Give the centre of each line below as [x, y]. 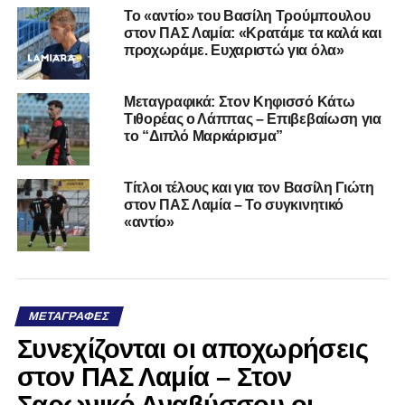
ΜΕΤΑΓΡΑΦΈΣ [69, 316]
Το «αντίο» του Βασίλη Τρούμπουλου [247, 16]
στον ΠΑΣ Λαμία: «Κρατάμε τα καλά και [252, 33]
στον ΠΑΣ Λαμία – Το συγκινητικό [233, 205]
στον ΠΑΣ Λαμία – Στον [154, 377]
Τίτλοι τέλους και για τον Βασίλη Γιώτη [249, 188]
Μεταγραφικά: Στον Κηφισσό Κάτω [239, 102]
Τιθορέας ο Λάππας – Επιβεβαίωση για [252, 119]
